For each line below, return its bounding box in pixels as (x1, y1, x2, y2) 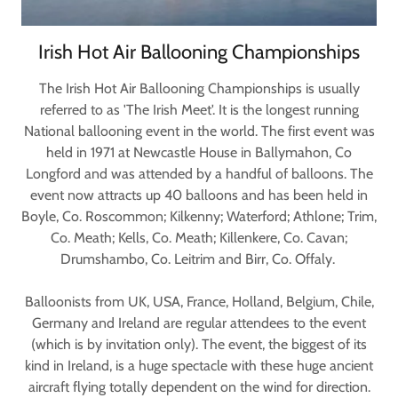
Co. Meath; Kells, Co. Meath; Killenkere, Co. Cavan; (51, 229, 347, 246)
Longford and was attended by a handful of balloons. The (25, 165, 373, 182)
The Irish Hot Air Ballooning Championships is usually (38, 80, 360, 97)
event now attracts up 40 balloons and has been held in (30, 187, 368, 203)
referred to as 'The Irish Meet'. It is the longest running (39, 101, 359, 118)
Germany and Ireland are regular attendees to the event (32, 314, 366, 331)
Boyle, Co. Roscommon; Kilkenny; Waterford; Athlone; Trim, (21, 208, 377, 225)
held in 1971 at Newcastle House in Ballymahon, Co (46, 144, 352, 161)
